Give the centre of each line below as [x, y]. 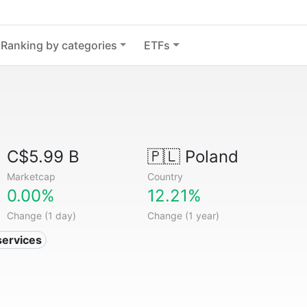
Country [165, 176]
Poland [209, 157]
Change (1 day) [42, 216]
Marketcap [32, 176]
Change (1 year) [183, 216]
